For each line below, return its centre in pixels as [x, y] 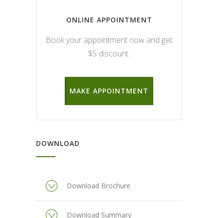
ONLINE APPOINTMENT [109, 19]
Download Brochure [99, 185]
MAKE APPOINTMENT [109, 91]
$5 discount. [109, 53]
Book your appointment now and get [109, 40]
